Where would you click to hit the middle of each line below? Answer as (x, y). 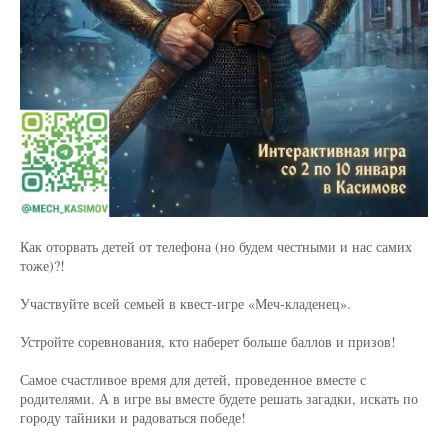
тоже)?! (42, 266)
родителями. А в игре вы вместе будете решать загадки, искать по (219, 399)
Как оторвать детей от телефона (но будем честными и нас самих (216, 247)
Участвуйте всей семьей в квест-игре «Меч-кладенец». (185, 304)
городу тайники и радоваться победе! (133, 418)
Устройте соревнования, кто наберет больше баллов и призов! (208, 342)
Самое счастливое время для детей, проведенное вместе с (193, 380)
